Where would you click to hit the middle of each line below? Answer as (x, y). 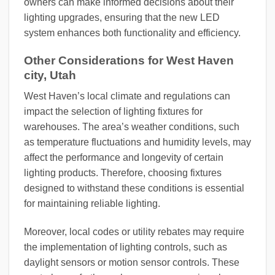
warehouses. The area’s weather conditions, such (132, 127)
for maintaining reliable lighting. (92, 204)
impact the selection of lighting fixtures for (113, 112)
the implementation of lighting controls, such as (126, 247)
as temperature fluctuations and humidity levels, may (137, 142)
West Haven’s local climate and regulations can (127, 96)
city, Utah (50, 75)
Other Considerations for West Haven (129, 60)
